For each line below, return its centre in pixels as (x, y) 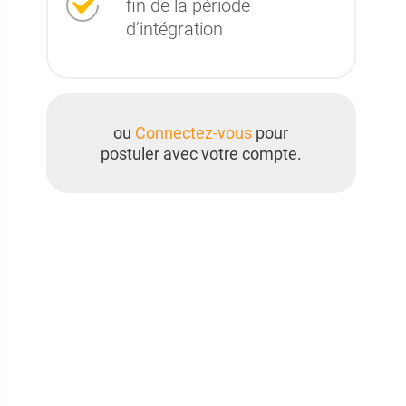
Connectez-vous (194, 133)
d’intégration (174, 29)
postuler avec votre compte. (201, 154)
